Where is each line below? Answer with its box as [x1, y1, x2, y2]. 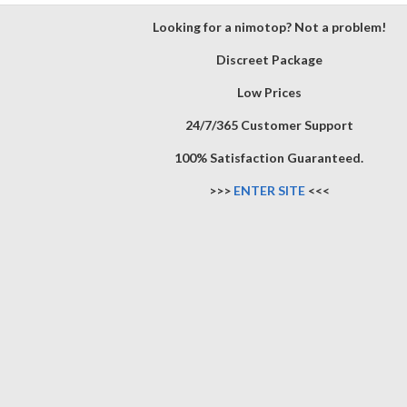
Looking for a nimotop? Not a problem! [152, 19, 386, 35]
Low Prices [236, 84, 302, 100]
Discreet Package [215, 52, 323, 67]
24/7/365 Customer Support [184, 117, 353, 133]
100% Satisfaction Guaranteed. [174, 150, 363, 165]
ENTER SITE [233, 183, 305, 198]
